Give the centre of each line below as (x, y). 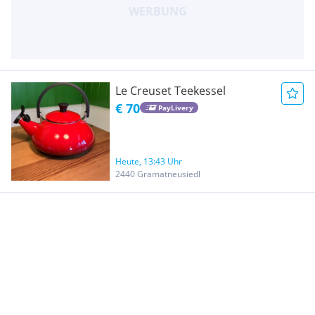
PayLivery (175, 108)
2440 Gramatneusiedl (158, 174)
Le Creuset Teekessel (171, 90)
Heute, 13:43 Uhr (149, 161)
